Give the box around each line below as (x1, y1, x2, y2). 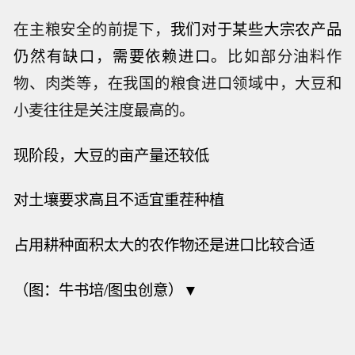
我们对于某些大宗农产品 (170, 17, 342, 40)
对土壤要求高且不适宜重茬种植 (13, 188, 225, 211)
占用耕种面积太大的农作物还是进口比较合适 (13, 233, 315, 256)
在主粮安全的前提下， (13, 17, 170, 40)
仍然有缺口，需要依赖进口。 (13, 44, 228, 67)
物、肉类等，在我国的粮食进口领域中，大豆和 (13, 71, 342, 94)
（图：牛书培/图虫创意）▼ (13, 277, 199, 300)
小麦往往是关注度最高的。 (13, 97, 195, 120)
